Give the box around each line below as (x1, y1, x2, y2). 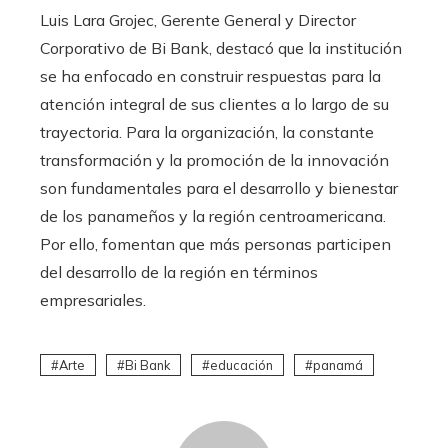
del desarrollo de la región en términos (40, 261, 318, 282)
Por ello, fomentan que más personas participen (40, 233, 391, 254)
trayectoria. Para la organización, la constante (40, 121, 374, 142)
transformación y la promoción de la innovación (40, 149, 389, 170)
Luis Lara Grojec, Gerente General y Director (40, 9, 356, 30)
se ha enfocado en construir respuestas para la (40, 65, 381, 86)
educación (210, 356, 273, 373)
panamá (313, 356, 363, 373)
